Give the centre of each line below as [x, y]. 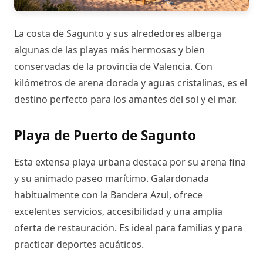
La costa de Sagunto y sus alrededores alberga [118, 33]
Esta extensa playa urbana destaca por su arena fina [130, 162]
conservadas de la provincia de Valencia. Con [113, 66]
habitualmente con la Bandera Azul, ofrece [108, 195]
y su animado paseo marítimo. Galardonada [112, 178]
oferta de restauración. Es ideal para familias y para [128, 227]
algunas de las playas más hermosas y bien [109, 50]
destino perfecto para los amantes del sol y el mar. [125, 99]
